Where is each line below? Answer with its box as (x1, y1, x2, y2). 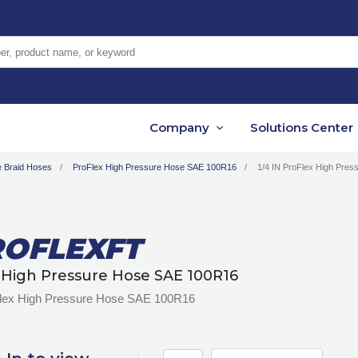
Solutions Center (250, 120, 353, 136)
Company (149, 120, 209, 136)
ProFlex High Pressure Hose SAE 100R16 (73, 162, 237, 173)
